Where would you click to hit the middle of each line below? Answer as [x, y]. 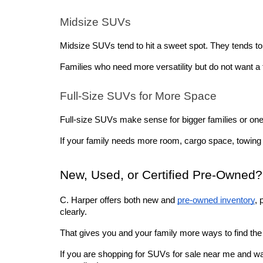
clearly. [75, 212]
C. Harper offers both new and [119, 200]
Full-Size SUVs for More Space [138, 96]
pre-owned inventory [216, 200]
